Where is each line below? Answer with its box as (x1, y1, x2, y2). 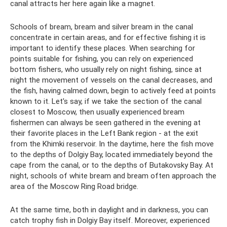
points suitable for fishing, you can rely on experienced (10, 54, 193, 64)
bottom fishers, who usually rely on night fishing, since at (10, 65, 202, 74)
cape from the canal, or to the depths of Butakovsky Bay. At (10, 161, 213, 170)
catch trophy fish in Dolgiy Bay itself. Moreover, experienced (10, 216, 210, 225)
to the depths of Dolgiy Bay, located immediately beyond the (10, 150, 213, 160)
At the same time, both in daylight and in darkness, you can (10, 205, 208, 215)
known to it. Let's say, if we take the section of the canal (10, 97, 202, 106)
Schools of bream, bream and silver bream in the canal (10, 22, 193, 32)
